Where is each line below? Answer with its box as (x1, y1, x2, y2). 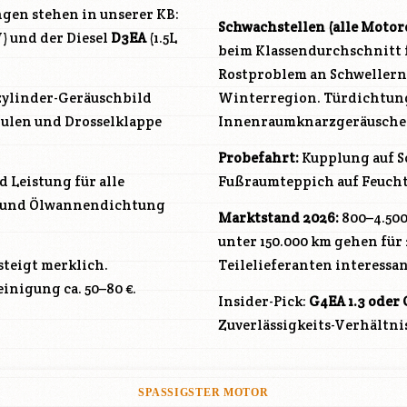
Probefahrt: (218, 149, 299, 167)
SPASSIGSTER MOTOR (138, 386, 260, 400)
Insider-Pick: (218, 293, 309, 311)
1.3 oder (345, 293, 402, 311)
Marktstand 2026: (218, 209, 339, 227)
